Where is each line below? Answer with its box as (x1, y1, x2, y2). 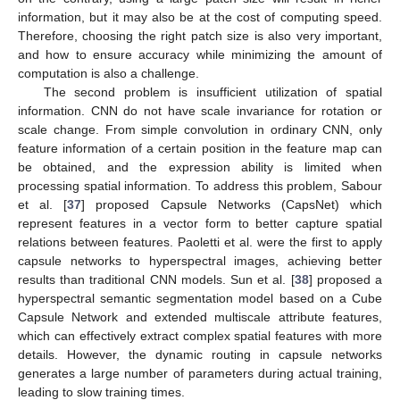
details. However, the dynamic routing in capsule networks (18, 346, 382, 362)
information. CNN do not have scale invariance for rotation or (18, 103, 382, 118)
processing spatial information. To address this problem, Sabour (18, 178, 382, 193)
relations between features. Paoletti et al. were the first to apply (18, 234, 382, 249)
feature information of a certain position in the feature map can (18, 140, 382, 155)
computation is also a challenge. (18, 65, 199, 80)
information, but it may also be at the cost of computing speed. (18, 9, 382, 24)
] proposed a (308, 271, 383, 287)
